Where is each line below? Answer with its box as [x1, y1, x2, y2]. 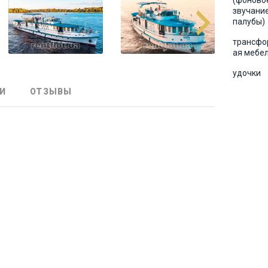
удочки [233, 68, 261, 78]
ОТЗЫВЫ [30, 87, 72, 97]
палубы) [233, 17, 265, 26]
